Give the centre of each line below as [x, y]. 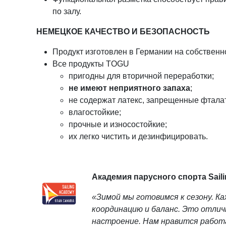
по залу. [67, 11]
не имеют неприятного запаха [129, 88]
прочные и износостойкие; [118, 124]
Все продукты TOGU [91, 64]
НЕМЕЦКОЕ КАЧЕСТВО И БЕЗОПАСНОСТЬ [123, 32]
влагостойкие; [95, 112]
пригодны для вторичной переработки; [141, 76]
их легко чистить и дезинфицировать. [138, 136]
